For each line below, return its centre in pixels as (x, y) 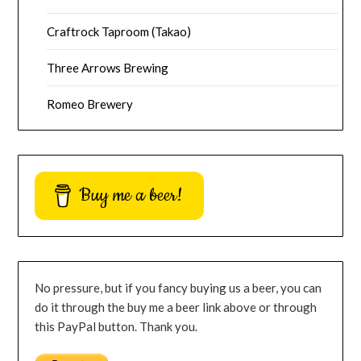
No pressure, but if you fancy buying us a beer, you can (178, 287)
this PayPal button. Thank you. (116, 326)
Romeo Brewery (90, 104)
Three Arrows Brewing (108, 67)
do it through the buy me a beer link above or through (176, 307)
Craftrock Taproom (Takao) (119, 31)
